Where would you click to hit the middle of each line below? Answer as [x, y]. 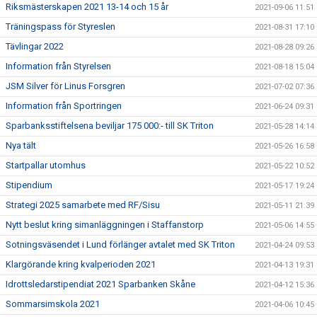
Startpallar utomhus [46, 165]
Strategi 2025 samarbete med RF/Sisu [83, 204]
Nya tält [21, 145]
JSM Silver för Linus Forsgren [65, 86]
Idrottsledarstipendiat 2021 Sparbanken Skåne [100, 284]
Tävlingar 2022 [35, 46]
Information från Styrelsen [58, 66]
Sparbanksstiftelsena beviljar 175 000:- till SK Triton [110, 125]
